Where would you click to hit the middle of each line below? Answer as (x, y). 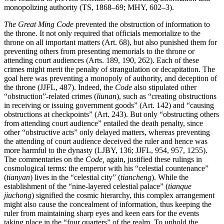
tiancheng (136, 177)
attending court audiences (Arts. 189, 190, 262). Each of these (101, 60)
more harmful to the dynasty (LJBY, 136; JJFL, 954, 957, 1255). (106, 150)
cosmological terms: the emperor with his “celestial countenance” (106, 168)
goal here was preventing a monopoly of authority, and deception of (110, 78)
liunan (106, 96)
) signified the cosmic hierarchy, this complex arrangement (123, 195)
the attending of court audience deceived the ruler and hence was (106, 141)
